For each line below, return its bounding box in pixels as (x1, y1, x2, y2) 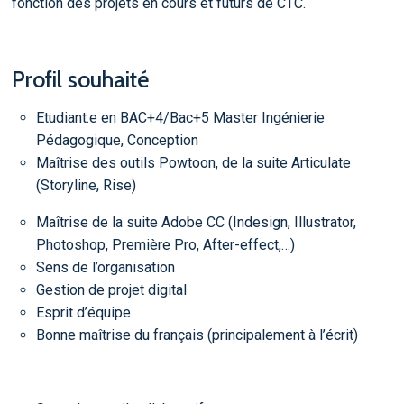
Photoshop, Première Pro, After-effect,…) (36, 235, 295, 253)
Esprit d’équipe (36, 303, 131, 321)
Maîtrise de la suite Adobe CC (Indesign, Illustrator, (36, 213, 356, 231)
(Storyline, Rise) (36, 176, 136, 194)
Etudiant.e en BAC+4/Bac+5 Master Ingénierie (36, 108, 325, 126)
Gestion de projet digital (36, 280, 187, 298)
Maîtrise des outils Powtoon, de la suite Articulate (36, 153, 351, 171)
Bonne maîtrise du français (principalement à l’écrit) (36, 326, 358, 344)
